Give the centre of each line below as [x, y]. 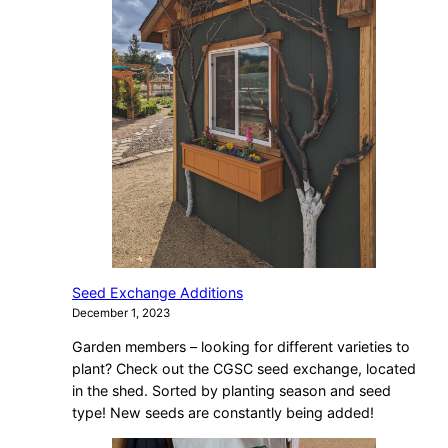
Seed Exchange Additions [157, 292]
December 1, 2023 [121, 312]
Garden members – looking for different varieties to [241, 347]
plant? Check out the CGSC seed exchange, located [244, 369]
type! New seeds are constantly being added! [223, 413]
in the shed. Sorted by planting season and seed [231, 391]
